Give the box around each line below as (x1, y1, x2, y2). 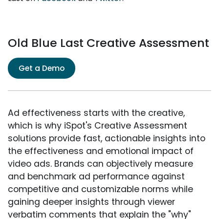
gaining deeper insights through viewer (8, 196, 175, 208)
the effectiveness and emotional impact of (8, 145, 194, 157)
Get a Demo (19, 63, 65, 74)
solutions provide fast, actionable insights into (8, 132, 205, 145)
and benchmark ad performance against (8, 171, 185, 183)
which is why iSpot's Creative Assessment (8, 120, 187, 132)
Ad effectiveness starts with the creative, (8, 107, 185, 119)
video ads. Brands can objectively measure (8, 158, 193, 170)
